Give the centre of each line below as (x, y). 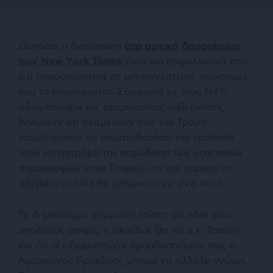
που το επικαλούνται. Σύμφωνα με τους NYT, (122, 91)
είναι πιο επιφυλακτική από (185, 60)
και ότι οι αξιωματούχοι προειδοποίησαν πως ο (127, 244)
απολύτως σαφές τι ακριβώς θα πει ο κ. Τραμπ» (130, 229)
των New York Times (70, 60)
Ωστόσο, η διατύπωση (71, 45)
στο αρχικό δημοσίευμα (182, 45)
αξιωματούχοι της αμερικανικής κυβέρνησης (121, 106)
